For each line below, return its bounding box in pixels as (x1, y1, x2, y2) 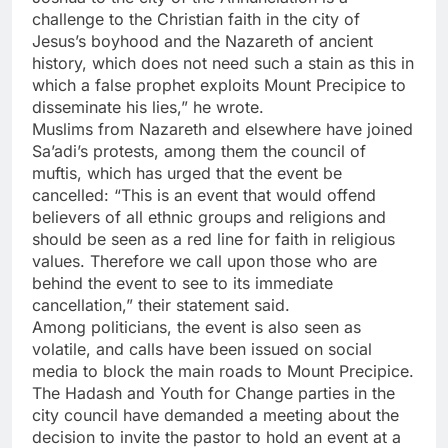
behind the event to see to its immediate (32, 272, 333, 293)
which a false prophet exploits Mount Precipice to (32, 74, 406, 95)
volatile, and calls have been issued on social (32, 338, 372, 359)
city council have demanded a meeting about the (32, 404, 399, 425)
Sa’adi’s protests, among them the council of (32, 140, 366, 161)
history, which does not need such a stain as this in (32, 52, 414, 73)
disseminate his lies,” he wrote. (32, 96, 264, 117)
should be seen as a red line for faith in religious (32, 228, 395, 249)
